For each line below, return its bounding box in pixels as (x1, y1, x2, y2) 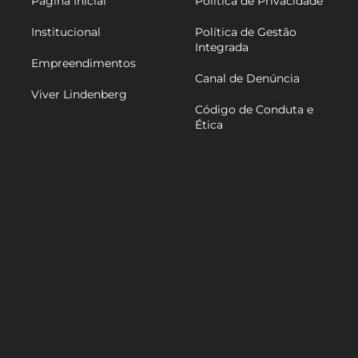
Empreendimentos (30, 56, 136, 70)
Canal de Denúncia (195, 71, 300, 86)
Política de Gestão (195, 25, 296, 39)
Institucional (30, 25, 101, 39)
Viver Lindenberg (30, 87, 127, 101)
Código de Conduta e (195, 102, 313, 117)
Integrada (195, 40, 249, 54)
